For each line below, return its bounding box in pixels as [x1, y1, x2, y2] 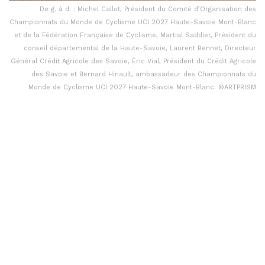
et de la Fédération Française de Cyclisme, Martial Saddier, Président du [14, 31, 256, 40]
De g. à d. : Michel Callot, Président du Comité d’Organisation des [40, 5, 256, 14]
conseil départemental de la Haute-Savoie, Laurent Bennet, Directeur [24, 44, 256, 53]
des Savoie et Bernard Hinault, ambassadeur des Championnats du [31, 70, 256, 79]
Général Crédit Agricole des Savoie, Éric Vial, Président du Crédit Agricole [11, 57, 256, 66]
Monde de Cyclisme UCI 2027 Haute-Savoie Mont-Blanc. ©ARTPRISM [28, 83, 256, 92]
